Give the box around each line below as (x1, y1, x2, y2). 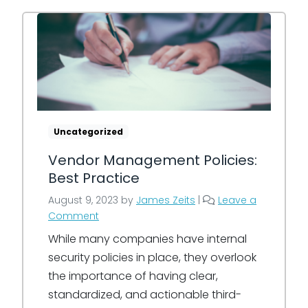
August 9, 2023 (48, 192, 118, 207)
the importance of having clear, (48, 267, 218, 284)
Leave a (218, 192, 256, 207)
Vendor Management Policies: (48, 150, 257, 170)
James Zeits (136, 192, 195, 207)
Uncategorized (53, 125, 123, 137)
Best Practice (48, 168, 140, 188)
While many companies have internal (48, 230, 247, 247)
